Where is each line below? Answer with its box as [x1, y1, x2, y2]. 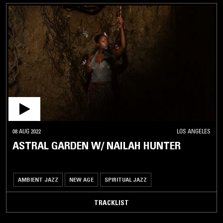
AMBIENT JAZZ [18, 176, 58, 184]
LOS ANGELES [177, 127, 211, 135]
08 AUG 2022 [12, 127, 41, 135]
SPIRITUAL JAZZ [105, 176, 147, 184]
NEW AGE [69, 176, 94, 184]
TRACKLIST [94, 198, 129, 208]
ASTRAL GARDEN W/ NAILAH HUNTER [12, 139, 181, 153]
